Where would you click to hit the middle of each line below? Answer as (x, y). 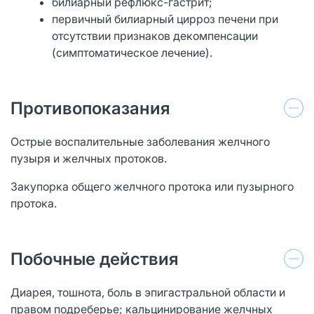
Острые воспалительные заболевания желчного (140, 141)
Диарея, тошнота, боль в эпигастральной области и (148, 292)
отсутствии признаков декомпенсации (155, 35)
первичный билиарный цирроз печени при (165, 19)
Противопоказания (90, 108)
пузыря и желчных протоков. (89, 158)
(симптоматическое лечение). (132, 52)
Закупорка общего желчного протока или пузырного (152, 186)
